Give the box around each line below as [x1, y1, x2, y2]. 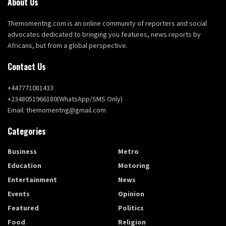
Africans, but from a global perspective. [8, 40, 128, 50]
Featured [8, 203, 39, 212]
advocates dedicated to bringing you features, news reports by [8, 29, 201, 39]
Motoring [118, 160, 150, 170]
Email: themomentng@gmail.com [8, 105, 106, 115]
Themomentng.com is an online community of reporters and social [8, 18, 207, 28]
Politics [118, 203, 144, 212]
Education [8, 160, 41, 170]
